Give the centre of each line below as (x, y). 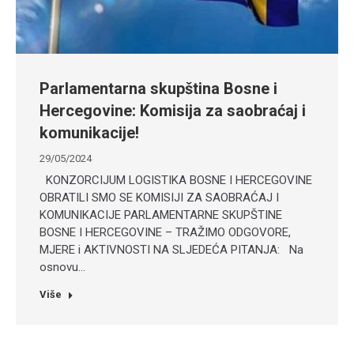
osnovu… (62, 267)
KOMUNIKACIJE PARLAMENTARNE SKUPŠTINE (161, 215)
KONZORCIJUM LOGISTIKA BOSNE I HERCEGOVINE (176, 181)
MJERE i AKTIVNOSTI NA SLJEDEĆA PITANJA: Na (171, 250)
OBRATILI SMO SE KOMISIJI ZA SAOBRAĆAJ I (159, 198)
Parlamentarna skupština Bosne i (158, 89)
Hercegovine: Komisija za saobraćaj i (173, 111)
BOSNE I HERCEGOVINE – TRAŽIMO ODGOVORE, (165, 233)
